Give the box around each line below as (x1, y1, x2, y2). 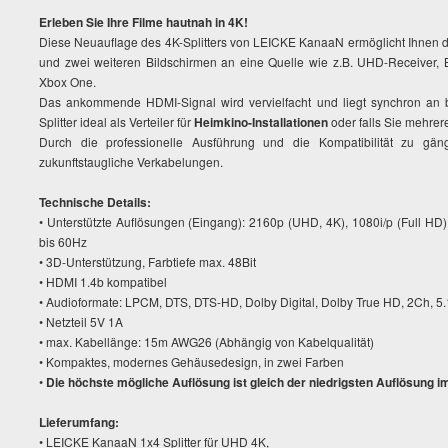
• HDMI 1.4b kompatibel (39, 273, 167, 290)
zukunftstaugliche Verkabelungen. (39, 153, 223, 170)
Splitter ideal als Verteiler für (39, 113, 194, 130)
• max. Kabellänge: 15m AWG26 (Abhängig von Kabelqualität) (39, 333, 374, 350)
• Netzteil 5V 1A (39, 313, 123, 330)
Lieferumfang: (39, 413, 119, 431)
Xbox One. (39, 73, 96, 90)
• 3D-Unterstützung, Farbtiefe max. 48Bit (39, 253, 256, 270)
